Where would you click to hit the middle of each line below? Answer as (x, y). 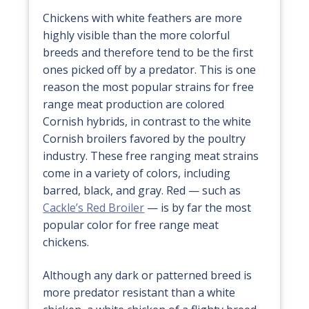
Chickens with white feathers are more (143, 18)
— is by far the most (198, 208)
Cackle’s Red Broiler (94, 208)
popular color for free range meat (131, 225)
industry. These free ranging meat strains (151, 156)
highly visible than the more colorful (137, 36)
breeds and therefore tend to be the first (148, 53)
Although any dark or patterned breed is (148, 275)
